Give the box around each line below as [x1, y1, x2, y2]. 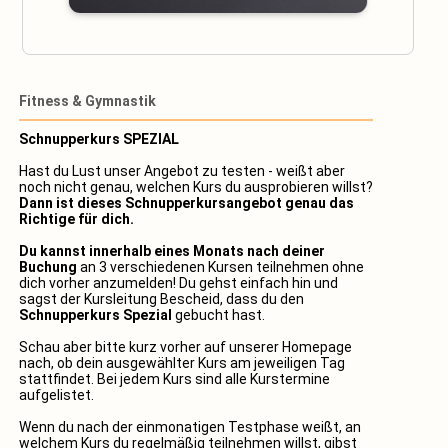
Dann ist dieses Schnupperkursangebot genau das [19, 195, 354, 211]
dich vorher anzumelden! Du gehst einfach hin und [19, 275, 338, 291]
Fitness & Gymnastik [19, 93, 156, 109]
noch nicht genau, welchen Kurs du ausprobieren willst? [19, 179, 373, 195]
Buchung [19, 259, 80, 275]
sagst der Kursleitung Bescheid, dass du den [19, 291, 304, 307]
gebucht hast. [172, 307, 265, 323]
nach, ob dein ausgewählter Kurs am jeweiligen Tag [19, 355, 345, 371]
